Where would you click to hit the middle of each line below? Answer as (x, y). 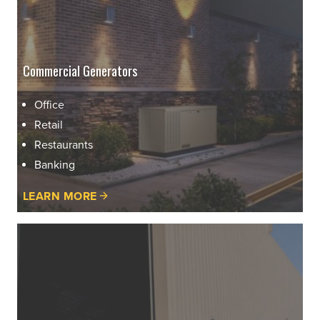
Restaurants (64, 145)
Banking (55, 165)
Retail (49, 125)
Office (49, 105)
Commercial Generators (80, 70)
